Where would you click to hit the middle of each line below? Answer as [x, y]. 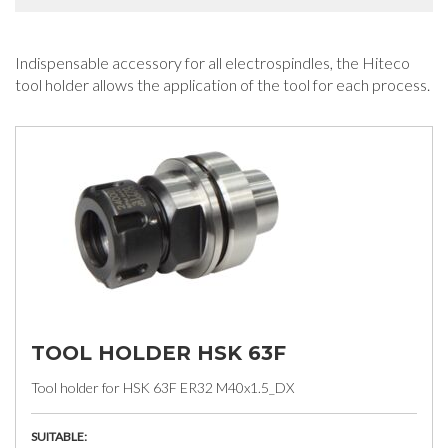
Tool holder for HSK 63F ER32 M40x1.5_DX [162, 387]
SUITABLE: [59, 436]
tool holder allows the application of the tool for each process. [222, 84]
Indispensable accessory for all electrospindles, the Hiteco [212, 62]
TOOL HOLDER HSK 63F [158, 353]
